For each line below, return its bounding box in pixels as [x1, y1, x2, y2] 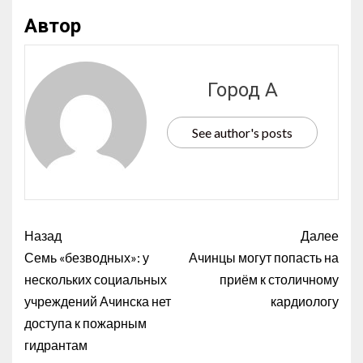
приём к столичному [220, 271, 339, 287]
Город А [207, 79, 278, 102]
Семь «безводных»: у [24, 249, 149, 265]
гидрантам [24, 336, 88, 352]
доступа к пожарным [24, 314, 147, 331]
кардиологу [271, 293, 339, 309]
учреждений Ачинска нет [24, 293, 171, 309]
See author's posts [192, 125, 293, 141]
